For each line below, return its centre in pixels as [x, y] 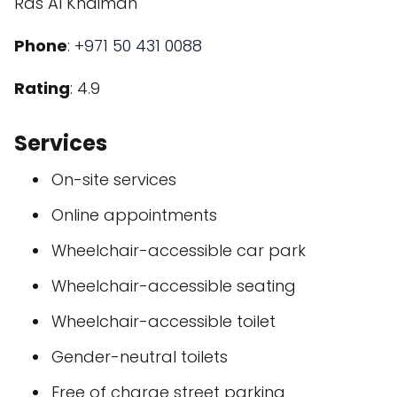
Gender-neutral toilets [140, 357]
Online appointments [134, 215]
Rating [42, 88]
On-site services [114, 179]
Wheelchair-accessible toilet [163, 321]
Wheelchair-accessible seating [174, 286]
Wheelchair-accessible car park [179, 250]
